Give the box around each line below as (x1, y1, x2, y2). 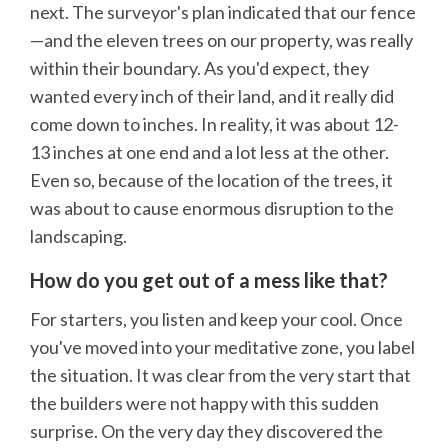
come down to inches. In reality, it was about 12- (30, 113, 399, 136)
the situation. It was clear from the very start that (30, 363, 411, 386)
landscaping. (30, 225, 127, 248)
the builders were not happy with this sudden (30, 391, 379, 414)
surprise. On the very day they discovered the (30, 419, 383, 442)
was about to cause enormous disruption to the (30, 197, 394, 220)
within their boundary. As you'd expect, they (30, 57, 369, 80)
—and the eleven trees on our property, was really (30, 29, 413, 52)
